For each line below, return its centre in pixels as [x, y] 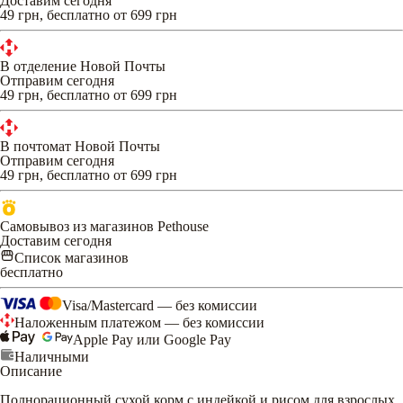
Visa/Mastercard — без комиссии [160, 305]
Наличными [52, 356]
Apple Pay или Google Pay [152, 339]
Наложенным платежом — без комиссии [139, 322]
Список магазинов [72, 257]
